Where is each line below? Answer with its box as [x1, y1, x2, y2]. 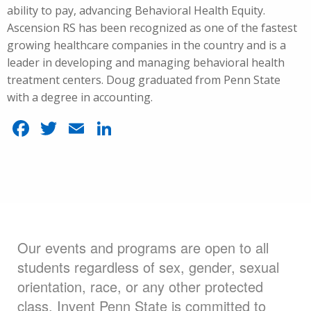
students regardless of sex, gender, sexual [17, 257, 279, 277]
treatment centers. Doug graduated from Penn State [7, 72, 280, 87]
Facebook [32, 113, 130, 143]
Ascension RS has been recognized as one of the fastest [7, 20, 297, 35]
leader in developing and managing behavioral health [7, 55, 285, 70]
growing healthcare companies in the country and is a [7, 37, 286, 53]
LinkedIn [115, 113, 205, 143]
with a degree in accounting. [7, 90, 153, 105]
